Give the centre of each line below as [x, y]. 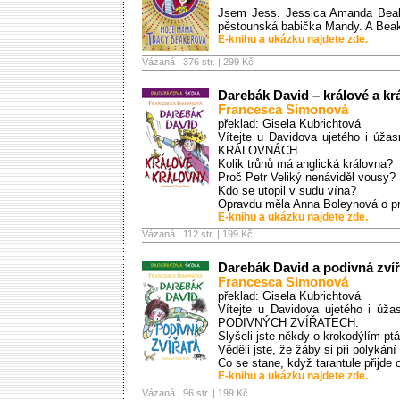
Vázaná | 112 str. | [182, 234]
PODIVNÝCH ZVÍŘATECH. [288, 323]
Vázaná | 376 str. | [183, 62]
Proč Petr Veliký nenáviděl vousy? [307, 177]
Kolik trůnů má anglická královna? [305, 164]
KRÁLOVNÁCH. [259, 150]
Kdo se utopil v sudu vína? [287, 191]
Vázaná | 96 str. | [180, 393]
